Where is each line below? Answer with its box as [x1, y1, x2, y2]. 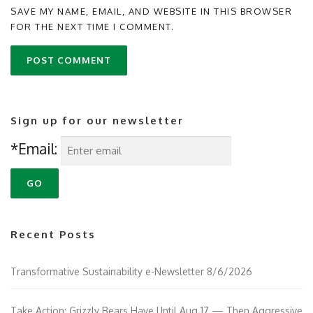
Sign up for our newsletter [10, 114, 184, 128]
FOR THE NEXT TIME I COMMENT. [10, 21, 174, 33]
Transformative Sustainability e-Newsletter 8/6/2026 [10, 265, 252, 278]
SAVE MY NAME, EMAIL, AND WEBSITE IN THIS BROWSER [10, 6, 292, 17]
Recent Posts [10, 228, 96, 242]
